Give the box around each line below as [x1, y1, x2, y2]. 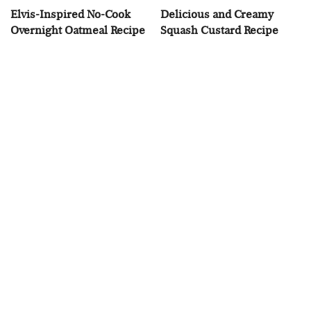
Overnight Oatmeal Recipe [10, 24, 145, 36]
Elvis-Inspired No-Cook [10, 8, 131, 20]
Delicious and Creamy [160, 8, 274, 20]
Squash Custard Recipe [160, 24, 278, 36]
